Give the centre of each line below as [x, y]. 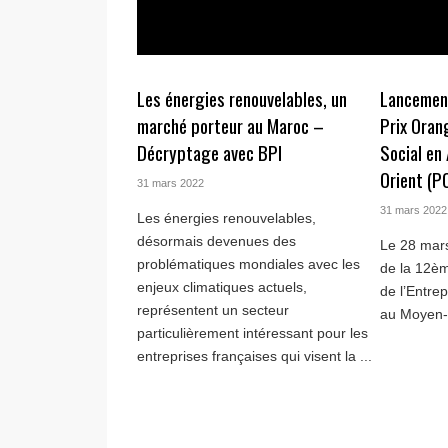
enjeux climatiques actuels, [222, 286]
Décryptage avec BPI [209, 152]
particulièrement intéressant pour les [252, 332]
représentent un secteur [213, 309]
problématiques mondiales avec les [248, 263]
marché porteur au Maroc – [230, 125]
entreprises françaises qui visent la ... [254, 355]
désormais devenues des [216, 240]
